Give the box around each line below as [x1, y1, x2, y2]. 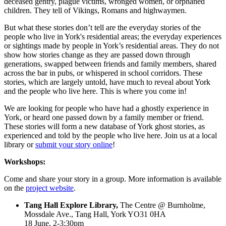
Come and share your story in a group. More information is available [4, 174, 221, 183]
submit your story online [35, 140, 112, 149]
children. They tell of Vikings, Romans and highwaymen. [4, 6, 189, 15]
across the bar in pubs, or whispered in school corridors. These [4, 68, 202, 77]
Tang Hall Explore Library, [24, 200, 120, 209]
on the [4, 183, 26, 192]
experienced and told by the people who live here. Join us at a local [4, 131, 217, 140]
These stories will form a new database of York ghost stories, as [4, 122, 205, 131]
